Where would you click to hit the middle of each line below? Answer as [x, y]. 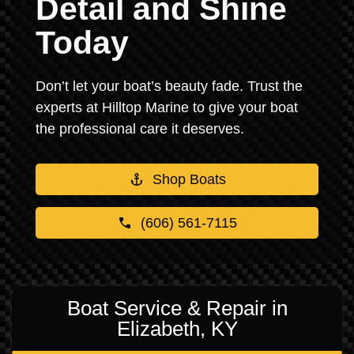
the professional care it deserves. [140, 129]
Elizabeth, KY [177, 329]
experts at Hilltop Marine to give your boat [167, 107]
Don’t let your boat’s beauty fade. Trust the [169, 86]
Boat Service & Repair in [177, 308]
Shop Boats [189, 179]
